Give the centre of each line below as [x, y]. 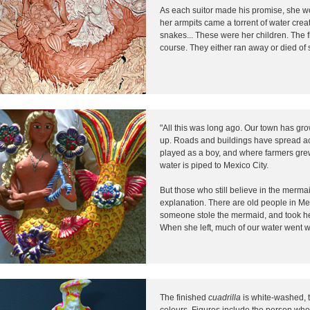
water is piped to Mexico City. [214, 165]
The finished [184, 297]
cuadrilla [226, 297]
